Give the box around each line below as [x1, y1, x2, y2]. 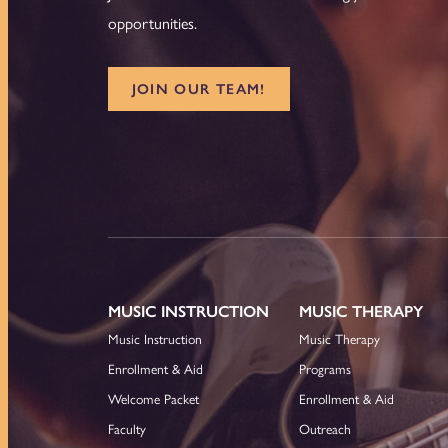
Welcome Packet [107, 391, 199, 407]
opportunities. [107, 14, 197, 33]
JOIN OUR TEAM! [131, 80, 266, 98]
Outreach [299, 421, 351, 437]
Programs [299, 361, 351, 377]
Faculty [107, 421, 146, 437]
